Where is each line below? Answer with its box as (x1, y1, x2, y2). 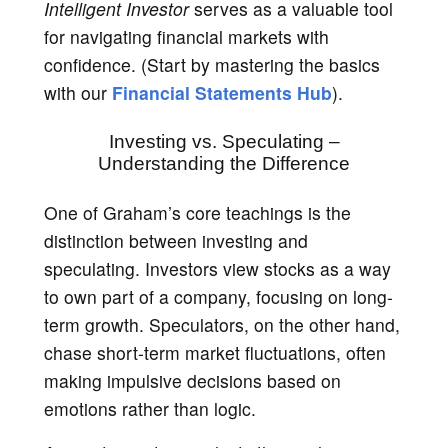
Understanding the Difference (98, 152, 350, 174)
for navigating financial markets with (44, 23, 329, 49)
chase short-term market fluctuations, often (44, 339, 386, 365)
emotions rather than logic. (44, 395, 256, 421)
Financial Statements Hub (112, 79, 332, 105)
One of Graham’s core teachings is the (44, 199, 351, 225)
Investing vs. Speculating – (108, 130, 340, 152)
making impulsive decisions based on (44, 367, 341, 393)
